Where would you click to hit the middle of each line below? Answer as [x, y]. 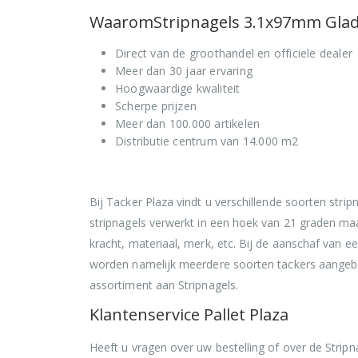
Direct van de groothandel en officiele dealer [234, 54]
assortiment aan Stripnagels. [164, 285]
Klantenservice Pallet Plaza [189, 315]
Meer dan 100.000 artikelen [188, 124]
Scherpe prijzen [156, 106]
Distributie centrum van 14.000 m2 [207, 141]
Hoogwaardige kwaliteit [178, 89]
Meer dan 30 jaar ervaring [184, 71]
